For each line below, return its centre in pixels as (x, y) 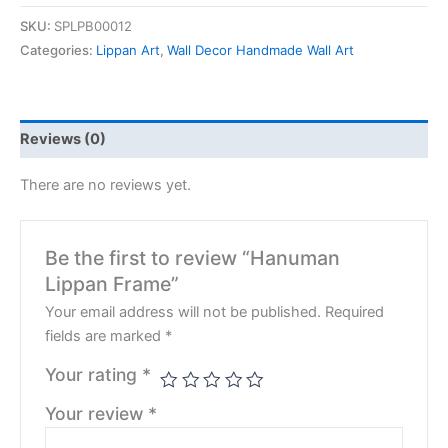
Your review (97, 413)
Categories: (58, 49)
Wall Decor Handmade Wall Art (260, 49)
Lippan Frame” (112, 283)
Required (355, 311)
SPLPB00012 (93, 25)
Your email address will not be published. (183, 311)
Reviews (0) (63, 139)
